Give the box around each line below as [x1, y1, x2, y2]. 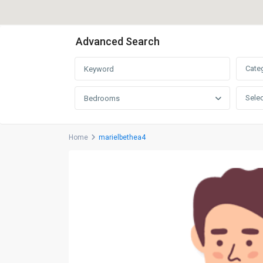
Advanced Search [76, 35, 160, 48]
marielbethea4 [99, 133, 146, 142]
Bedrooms [84, 94, 120, 103]
